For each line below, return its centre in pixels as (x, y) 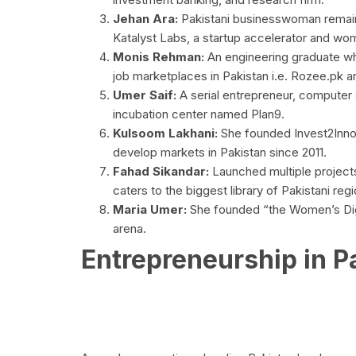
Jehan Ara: (145, 19)
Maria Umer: (150, 210)
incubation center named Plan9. (199, 114)
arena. (130, 229)
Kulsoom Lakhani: (165, 133)
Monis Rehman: (159, 57)
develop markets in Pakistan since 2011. (220, 153)
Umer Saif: (145, 95)
